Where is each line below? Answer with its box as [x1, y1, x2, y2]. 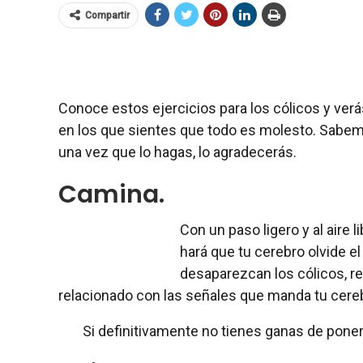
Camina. [58, 177, 164, 211]
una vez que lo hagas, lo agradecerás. [58, 143, 297, 160]
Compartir [85, 9, 130, 21]
